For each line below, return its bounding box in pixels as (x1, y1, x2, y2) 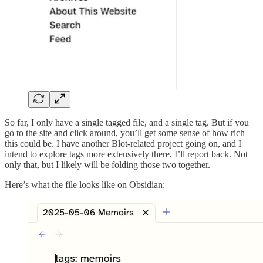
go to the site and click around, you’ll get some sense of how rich (5, 128, 245, 139)
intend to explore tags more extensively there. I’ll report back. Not (5, 149, 248, 160)
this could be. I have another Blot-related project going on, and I (5, 139, 241, 149)
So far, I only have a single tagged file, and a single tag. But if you (5, 117, 249, 128)
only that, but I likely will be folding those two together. (5, 160, 210, 170)
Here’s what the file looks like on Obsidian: (5, 180, 165, 190)
